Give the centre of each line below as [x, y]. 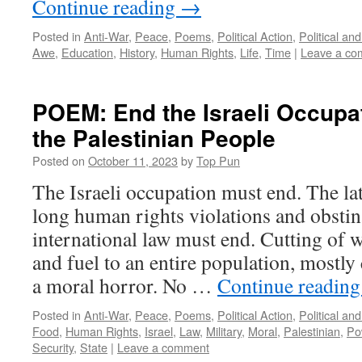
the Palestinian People [154, 138]
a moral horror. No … [125, 285]
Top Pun [218, 160]
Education [87, 52]
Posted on [59, 160]
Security [53, 347]
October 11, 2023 [133, 160]
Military [224, 331]
